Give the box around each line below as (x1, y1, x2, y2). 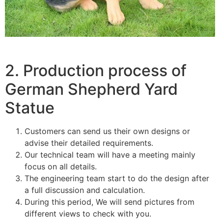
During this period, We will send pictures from (25, 196, 194, 207)
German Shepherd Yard (5, 79, 178, 99)
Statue (5, 98, 55, 117)
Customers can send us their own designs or (25, 126, 190, 136)
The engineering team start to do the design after (25, 173, 209, 183)
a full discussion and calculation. (25, 185, 145, 195)
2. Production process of (5, 60, 187, 80)
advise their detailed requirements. (25, 137, 153, 148)
